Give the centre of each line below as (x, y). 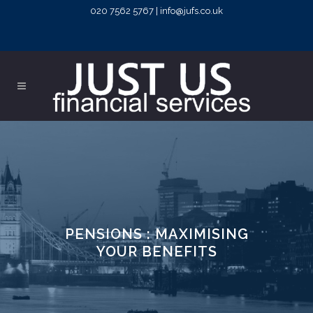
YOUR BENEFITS (156, 252)
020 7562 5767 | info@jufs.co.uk (156, 11)
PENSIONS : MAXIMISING (156, 234)
